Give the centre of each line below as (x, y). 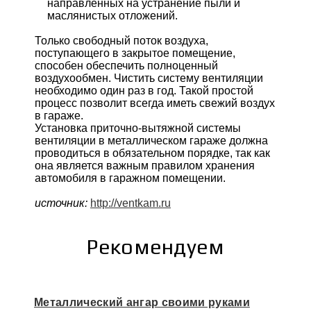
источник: (62, 203)
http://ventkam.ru (131, 203)
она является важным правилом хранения (145, 166)
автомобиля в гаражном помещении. (130, 178)
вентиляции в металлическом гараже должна (151, 141)
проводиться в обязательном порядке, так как (152, 153)
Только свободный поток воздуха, (121, 41)
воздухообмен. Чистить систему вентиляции (149, 78)
